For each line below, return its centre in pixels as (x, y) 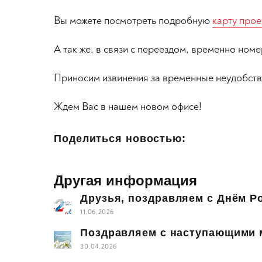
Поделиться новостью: (120, 139)
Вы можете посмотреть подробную (133, 21)
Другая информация (125, 180)
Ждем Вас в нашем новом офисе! (128, 107)
